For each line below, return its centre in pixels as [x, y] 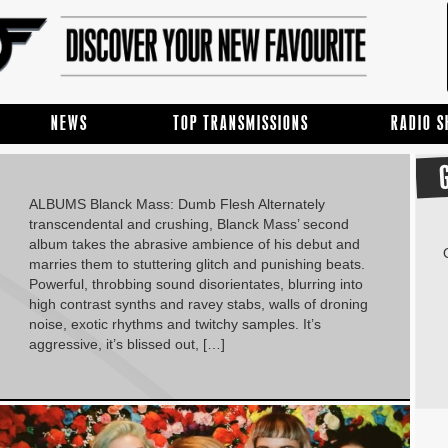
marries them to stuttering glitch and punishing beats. [196, 264]
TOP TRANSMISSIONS [241, 123]
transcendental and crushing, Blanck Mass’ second [188, 224]
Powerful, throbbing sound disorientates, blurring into [195, 284]
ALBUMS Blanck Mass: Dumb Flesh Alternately [176, 204]
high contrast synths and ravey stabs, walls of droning [198, 304]
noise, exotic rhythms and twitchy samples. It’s [174, 324]
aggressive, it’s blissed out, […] [126, 344]
